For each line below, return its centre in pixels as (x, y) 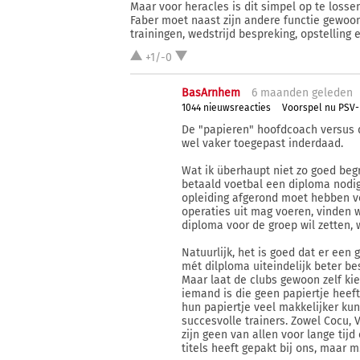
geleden (331, 92)
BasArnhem (211, 92)
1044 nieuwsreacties (227, 108)
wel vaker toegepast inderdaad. (263, 143)
